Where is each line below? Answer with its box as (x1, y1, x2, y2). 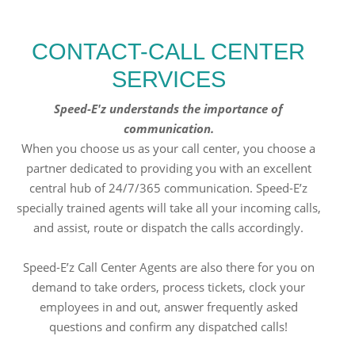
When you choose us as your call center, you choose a (21, 140, 316, 157)
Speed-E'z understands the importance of (54, 101, 284, 117)
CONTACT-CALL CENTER (32, 39, 306, 65)
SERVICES (111, 67, 226, 93)
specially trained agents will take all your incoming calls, (16, 200, 321, 216)
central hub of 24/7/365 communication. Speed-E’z (29, 180, 308, 197)
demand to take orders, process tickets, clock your (32, 279, 306, 296)
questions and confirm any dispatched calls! (49, 319, 288, 335)
